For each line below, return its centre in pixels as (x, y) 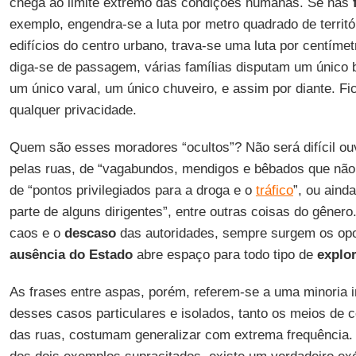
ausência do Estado (71, 255)
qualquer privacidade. (73, 110)
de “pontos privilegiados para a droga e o (132, 190)
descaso (90, 233)
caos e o (37, 233)
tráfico (274, 190)
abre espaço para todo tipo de (224, 255)
